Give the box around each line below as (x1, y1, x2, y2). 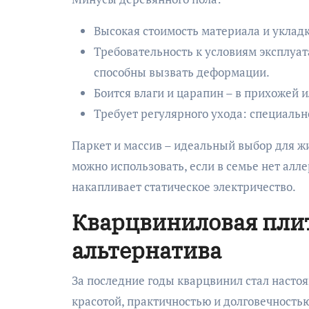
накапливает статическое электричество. (72, 178, 296, 195)
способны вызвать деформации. (94, 63, 270, 80)
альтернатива (72, 235, 221, 265)
